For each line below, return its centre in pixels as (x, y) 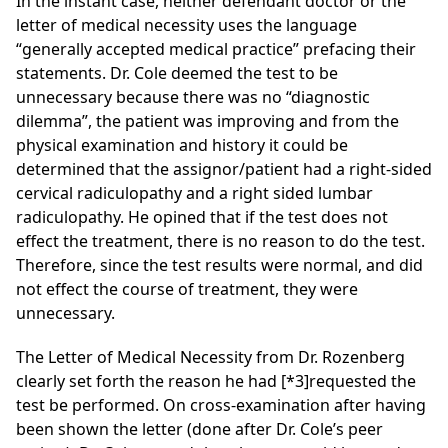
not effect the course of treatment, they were (187, 289)
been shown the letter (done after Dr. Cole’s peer (199, 429)
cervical (46, 193)
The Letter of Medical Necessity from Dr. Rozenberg (210, 357)
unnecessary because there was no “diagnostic (193, 97)
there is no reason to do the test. (299, 241)
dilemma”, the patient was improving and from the (207, 121)
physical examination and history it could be (182, 145)
